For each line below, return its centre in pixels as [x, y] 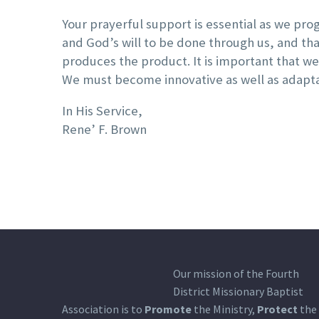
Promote [168, 309]
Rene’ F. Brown [104, 129]
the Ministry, [224, 309]
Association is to [103, 309]
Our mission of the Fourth [236, 274]
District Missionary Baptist [238, 292]
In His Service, [102, 110]
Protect [277, 309]
